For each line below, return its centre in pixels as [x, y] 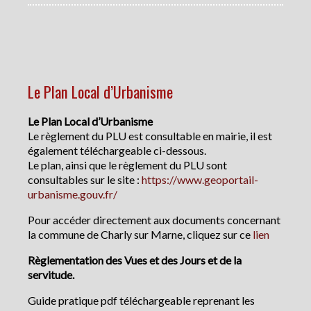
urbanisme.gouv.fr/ [73, 194]
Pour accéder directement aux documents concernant [154, 220]
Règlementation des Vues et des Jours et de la [135, 260]
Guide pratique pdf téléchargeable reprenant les [141, 301]
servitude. [51, 275]
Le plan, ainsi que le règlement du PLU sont [127, 165]
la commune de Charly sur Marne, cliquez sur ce [140, 235]
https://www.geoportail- [200, 180]
